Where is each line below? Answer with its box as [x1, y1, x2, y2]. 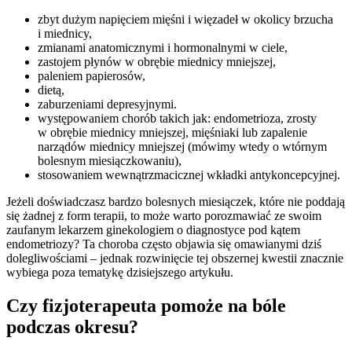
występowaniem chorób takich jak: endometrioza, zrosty [38, 112, 317, 126]
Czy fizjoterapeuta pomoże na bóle [6, 295, 286, 317]
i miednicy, [38, 27, 92, 41]
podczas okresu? [6, 317, 138, 338]
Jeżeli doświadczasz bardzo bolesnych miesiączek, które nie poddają [6, 195, 345, 209]
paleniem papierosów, [38, 69, 145, 83]
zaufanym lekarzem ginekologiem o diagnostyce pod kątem [6, 223, 300, 237]
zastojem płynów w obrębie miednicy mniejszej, [38, 55, 276, 69]
